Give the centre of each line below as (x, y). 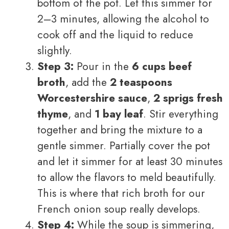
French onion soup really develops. (119, 209)
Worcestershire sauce (92, 98)
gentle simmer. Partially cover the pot (124, 146)
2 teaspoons (141, 83)
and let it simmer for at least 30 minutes (130, 162)
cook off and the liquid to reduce (115, 35)
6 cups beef (162, 67)
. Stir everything (181, 114)
